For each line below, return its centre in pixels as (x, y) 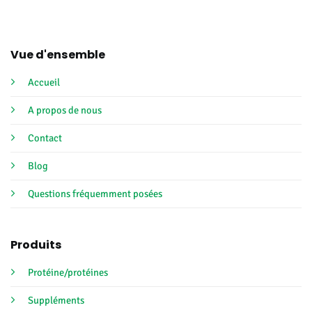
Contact (45, 138)
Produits (36, 245)
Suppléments (56, 301)
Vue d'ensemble (57, 54)
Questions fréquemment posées (95, 193)
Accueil (44, 82)
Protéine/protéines (68, 273)
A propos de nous (64, 110)
